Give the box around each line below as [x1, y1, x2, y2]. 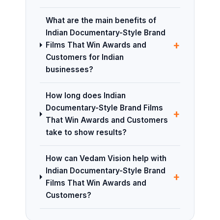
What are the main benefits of [45, 16, 156, 26]
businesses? [45, 65, 93, 75]
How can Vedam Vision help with [45, 154, 166, 164]
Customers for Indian [45, 53, 124, 62]
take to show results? [45, 128, 127, 137]
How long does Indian [45, 91, 126, 101]
